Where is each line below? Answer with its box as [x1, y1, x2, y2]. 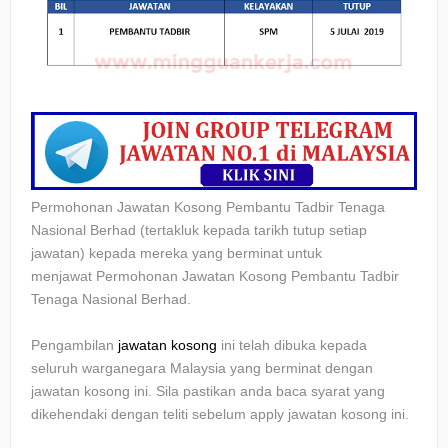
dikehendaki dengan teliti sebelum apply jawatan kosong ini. [31, 406, 409, 423]
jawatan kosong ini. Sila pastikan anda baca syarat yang [31, 383, 385, 400]
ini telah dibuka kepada [217, 337, 367, 354]
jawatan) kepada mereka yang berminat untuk [31, 245, 322, 262]
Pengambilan [31, 337, 118, 354]
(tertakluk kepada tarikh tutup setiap [136, 222, 367, 239]
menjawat [31, 268, 96, 285]
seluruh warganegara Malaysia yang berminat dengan [31, 360, 373, 377]
